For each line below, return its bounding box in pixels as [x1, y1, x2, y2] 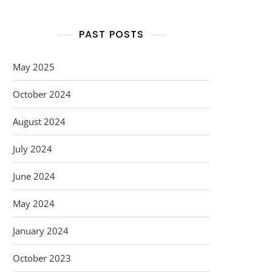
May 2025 [13, 61, 55, 73]
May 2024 [13, 197, 55, 209]
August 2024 [13, 115, 66, 127]
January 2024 [13, 225, 69, 237]
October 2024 [13, 88, 71, 100]
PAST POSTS [78, 27, 144, 41]
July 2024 [13, 143, 52, 155]
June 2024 [13, 170, 55, 182]
